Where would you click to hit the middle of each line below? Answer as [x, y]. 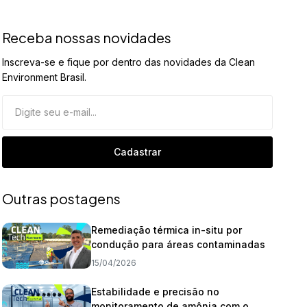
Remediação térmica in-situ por [167, 230]
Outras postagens [62, 198]
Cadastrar [138, 152]
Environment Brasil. [45, 77]
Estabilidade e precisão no [156, 292]
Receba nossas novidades [87, 37]
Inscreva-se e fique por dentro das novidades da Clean [129, 62]
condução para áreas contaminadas [179, 244]
